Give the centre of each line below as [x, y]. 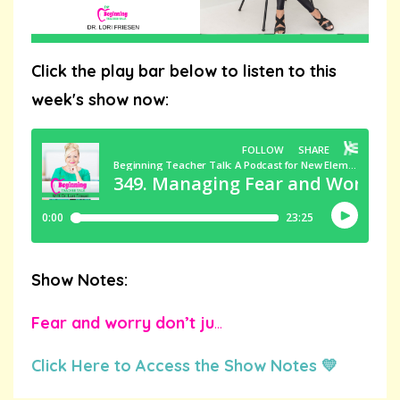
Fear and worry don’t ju [123, 322]
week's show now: [100, 99]
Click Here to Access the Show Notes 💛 [184, 365]
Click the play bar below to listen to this [184, 71]
